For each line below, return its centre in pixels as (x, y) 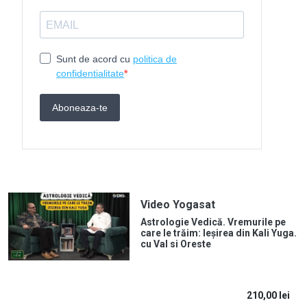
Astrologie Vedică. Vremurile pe (213, 222)
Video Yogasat (177, 205)
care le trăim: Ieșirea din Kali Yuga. (218, 233)
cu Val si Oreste (175, 244)
